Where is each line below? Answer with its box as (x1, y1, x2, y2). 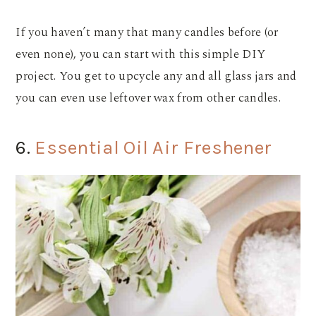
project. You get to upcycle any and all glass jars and (16, 66, 297, 85)
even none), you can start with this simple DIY (16, 44, 266, 63)
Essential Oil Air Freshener (35, 135, 272, 159)
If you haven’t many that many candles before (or (16, 23, 279, 42)
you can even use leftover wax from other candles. (16, 88, 284, 107)
